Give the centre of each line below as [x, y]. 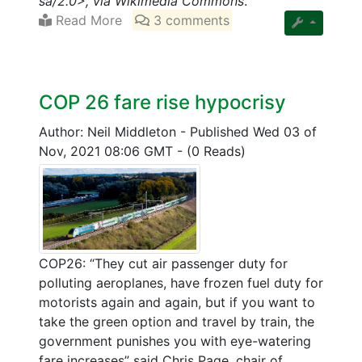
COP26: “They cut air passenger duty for [163, 263]
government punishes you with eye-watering [175, 341]
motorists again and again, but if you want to [177, 302]
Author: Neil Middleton [109, 132]
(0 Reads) [216, 152]
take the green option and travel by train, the [177, 321]
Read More [87, 21]
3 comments [190, 21]
